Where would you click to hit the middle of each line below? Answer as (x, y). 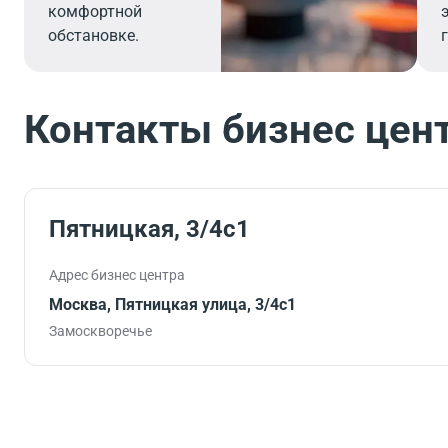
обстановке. (93, 35)
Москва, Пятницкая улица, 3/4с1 (172, 304)
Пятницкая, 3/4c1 (149, 229)
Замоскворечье (100, 331)
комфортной (95, 11)
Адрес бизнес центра (117, 275)
